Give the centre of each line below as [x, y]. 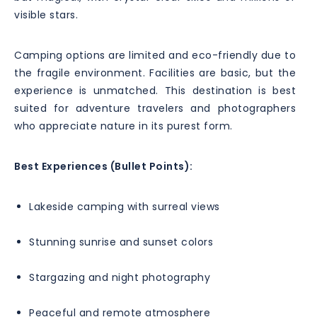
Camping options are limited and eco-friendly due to [155, 55]
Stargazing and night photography [120, 277]
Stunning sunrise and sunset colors [121, 242]
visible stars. [46, 15]
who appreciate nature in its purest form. [123, 126]
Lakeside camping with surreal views [125, 206]
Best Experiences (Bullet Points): [104, 166]
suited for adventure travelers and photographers [155, 108]
